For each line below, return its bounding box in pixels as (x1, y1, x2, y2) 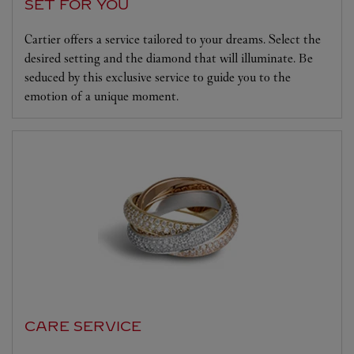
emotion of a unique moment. (24, 88, 179, 104)
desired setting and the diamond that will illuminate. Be (24, 50, 313, 66)
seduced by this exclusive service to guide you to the (24, 69, 291, 85)
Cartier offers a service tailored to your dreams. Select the (24, 31, 321, 47)
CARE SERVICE (24, 317, 141, 335)
